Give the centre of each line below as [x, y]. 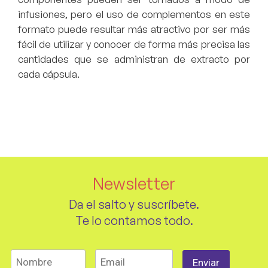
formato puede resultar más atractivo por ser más [134, 29]
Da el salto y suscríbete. [134, 204]
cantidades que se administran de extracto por [134, 59]
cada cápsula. [49, 74]
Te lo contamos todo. [134, 220]
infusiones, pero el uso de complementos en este [134, 14]
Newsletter [134, 183]
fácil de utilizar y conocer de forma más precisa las [134, 44]
